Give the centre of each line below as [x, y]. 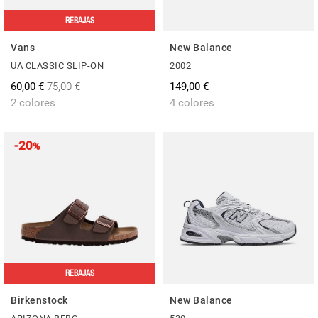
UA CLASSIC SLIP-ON [57, 65]
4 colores [192, 103]
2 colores [33, 103]
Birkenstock [39, 300]
